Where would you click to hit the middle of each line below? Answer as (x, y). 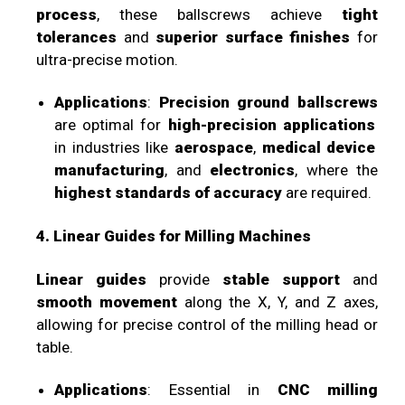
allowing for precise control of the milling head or (207, 324)
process (66, 14)
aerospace (214, 148)
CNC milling (327, 390)
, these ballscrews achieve (219, 14)
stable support (281, 279)
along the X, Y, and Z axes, (277, 301)
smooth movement (107, 301)
